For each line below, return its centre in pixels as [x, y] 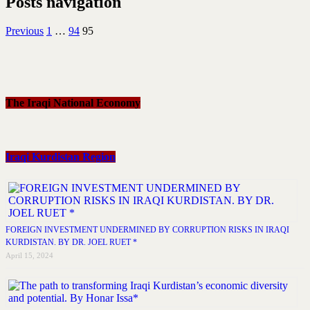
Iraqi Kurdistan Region [61, 157]
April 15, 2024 [29, 256]
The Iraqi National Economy [73, 102]
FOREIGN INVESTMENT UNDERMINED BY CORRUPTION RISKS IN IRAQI [147, 230]
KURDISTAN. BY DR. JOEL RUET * [71, 243]
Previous [25, 31]
